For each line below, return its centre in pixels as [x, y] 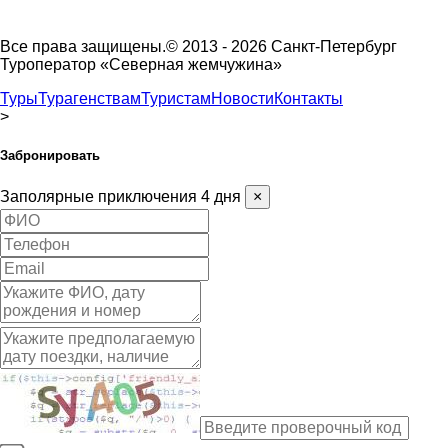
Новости [242, 99]
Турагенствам [89, 99]
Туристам [176, 99]
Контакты [308, 99]
